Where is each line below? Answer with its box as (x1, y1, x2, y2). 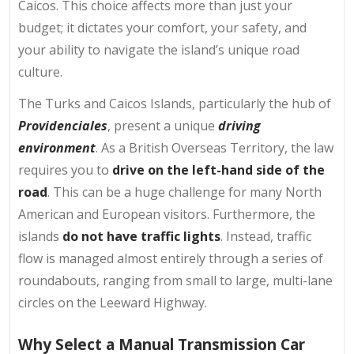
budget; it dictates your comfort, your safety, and (18, 19, 307, 37)
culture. (18, 63, 62, 81)
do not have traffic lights (62, 228, 220, 246)
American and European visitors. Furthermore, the (18, 205, 315, 224)
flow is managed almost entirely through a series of (18, 250, 323, 268)
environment (18, 139, 96, 157)
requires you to (18, 161, 112, 179)
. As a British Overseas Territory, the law (96, 139, 333, 157)
